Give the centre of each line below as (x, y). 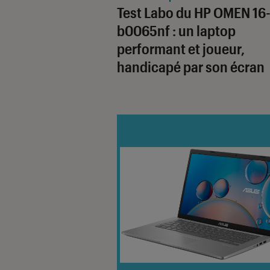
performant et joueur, (181, 48)
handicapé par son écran (191, 66)
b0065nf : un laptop (176, 30)
